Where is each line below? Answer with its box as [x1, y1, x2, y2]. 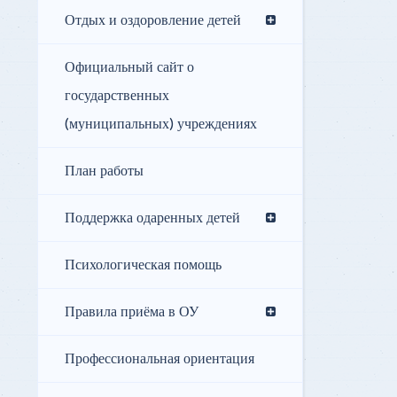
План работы [65, 162, 144, 181]
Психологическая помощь [65, 256, 222, 275]
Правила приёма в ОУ [65, 303, 198, 322]
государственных [65, 87, 169, 105]
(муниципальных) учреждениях [65, 115, 257, 134]
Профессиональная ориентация [65, 350, 254, 369]
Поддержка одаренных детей [65, 209, 240, 228]
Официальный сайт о [65, 58, 194, 77]
